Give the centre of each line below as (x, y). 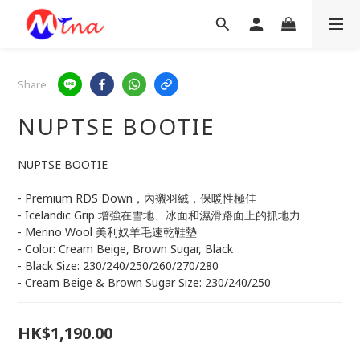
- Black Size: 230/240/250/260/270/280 (118, 266)
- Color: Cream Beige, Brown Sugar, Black (125, 249)
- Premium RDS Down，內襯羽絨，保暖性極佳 (137, 198)
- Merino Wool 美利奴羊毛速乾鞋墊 (107, 232)
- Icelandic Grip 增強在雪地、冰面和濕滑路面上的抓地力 (159, 215)
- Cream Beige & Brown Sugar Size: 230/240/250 (144, 282)
